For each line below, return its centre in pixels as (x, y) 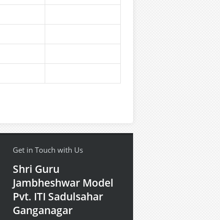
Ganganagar (43, 210)
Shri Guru (36, 169)
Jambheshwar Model (63, 183)
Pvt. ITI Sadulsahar (58, 196)
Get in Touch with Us (48, 150)
